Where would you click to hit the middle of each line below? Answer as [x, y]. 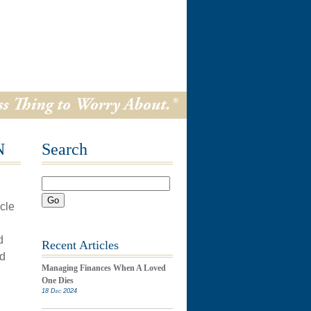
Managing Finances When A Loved [103, 268]
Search [64, 149]
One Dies [57, 280]
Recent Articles [80, 245]
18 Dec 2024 [59, 291]
